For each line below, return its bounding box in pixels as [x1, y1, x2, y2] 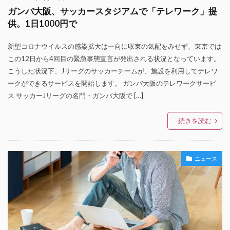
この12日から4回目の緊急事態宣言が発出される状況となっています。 [8, 54, 220, 63]
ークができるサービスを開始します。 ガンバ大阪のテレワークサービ [8, 79, 216, 87]
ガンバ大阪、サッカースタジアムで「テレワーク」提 [8, 6, 217, 16]
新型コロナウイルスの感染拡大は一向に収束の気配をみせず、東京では [8, 42, 221, 50]
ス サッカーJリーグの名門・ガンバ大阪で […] [8, 91, 143, 100]
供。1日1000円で [8, 18, 77, 29]
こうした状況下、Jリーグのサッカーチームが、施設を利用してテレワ [8, 67, 218, 75]
